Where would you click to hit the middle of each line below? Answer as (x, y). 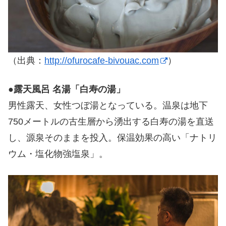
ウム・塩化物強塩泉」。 (58, 154)
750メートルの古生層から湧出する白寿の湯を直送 (111, 122)
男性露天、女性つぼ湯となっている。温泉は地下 (108, 106)
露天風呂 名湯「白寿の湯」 (69, 90)
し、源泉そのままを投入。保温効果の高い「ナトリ (112, 138)
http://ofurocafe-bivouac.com (102, 61)
